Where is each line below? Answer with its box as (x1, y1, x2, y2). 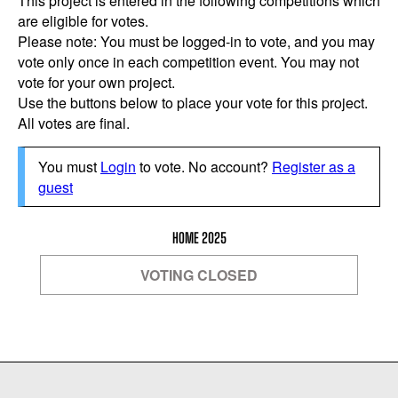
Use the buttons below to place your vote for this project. (18, 92, 368, 113)
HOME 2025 (171, 228, 227, 246)
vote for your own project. (18, 71, 175, 92)
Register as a (272, 155, 355, 177)
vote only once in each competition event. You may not (18, 51, 359, 72)
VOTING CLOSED (139, 264, 258, 285)
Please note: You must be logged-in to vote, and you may (18, 30, 375, 52)
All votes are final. (18, 112, 130, 133)
